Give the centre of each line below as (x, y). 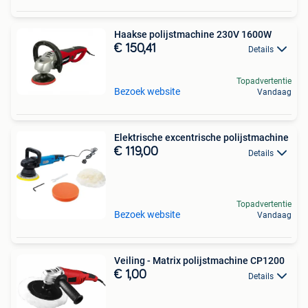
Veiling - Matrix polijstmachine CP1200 (199, 261)
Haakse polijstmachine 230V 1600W (193, 34)
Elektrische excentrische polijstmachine (201, 138)
